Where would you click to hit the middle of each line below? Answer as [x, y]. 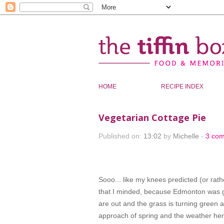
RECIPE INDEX [183, 86]
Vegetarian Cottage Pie [152, 117]
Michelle [187, 136]
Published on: [121, 136]
